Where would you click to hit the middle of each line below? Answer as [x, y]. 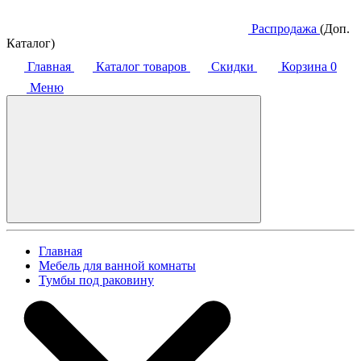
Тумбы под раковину [96, 280]
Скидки [232, 67]
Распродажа [284, 29]
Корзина [304, 67]
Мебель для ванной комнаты [117, 266]
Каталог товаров [141, 67]
